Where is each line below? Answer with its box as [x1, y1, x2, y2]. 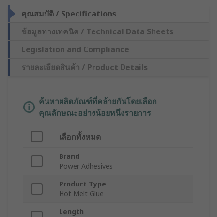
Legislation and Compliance [21, 44, 129, 55]
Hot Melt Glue [59, 189, 104, 199]
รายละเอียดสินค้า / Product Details [21, 62, 148, 73]
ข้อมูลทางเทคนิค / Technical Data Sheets [21, 26, 173, 37]
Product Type [59, 179, 106, 189]
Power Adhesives [59, 161, 113, 171]
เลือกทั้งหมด [59, 131, 101, 142]
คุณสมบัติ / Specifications [21, 8, 116, 19]
